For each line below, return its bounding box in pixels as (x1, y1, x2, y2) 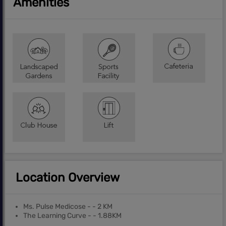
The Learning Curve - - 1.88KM (23, 211, 122, 220)
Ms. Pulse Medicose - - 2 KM (23, 202, 112, 211)
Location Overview (16, 170, 120, 185)
